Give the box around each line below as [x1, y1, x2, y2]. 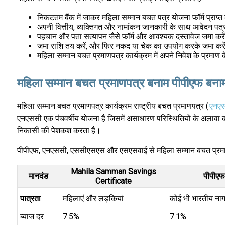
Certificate [95, 176, 132, 186]
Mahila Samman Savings [70, 167, 156, 177]
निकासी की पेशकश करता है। [17, 126, 101, 136]
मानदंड [29, 171, 49, 181]
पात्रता [20, 194, 41, 204]
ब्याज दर [20, 212, 44, 222]
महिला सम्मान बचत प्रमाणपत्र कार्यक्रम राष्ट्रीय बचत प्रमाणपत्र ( [17, 101, 208, 111]
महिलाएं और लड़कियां [62, 194, 124, 204]
